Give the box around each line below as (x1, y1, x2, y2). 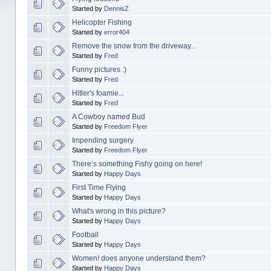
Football (71, 230, 99, 239)
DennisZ (103, 4, 129, 12)
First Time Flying (71, 183, 126, 192)
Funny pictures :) (71, 65, 126, 74)
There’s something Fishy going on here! (71, 159, 202, 168)
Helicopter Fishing (71, 18, 132, 27)
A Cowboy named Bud (71, 112, 145, 121)
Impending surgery (71, 135, 134, 145)
